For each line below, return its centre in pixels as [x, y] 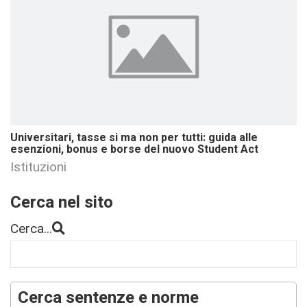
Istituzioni [38, 167]
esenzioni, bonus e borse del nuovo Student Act [134, 149]
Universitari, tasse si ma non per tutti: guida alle [134, 137]
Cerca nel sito [62, 202]
